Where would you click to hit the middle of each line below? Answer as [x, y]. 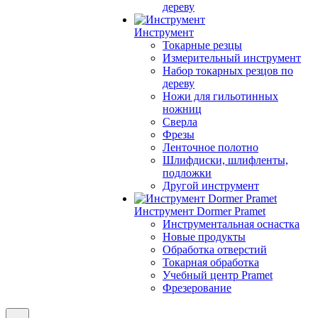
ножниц [182, 109]
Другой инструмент [211, 186]
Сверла [180, 122]
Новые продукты [204, 237]
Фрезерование [197, 288]
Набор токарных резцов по [228, 71]
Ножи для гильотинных [220, 96]
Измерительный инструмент [232, 58]
